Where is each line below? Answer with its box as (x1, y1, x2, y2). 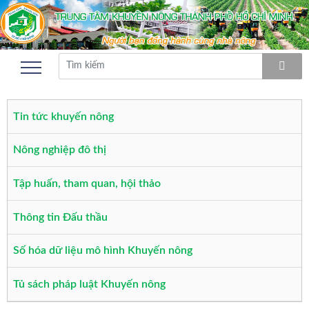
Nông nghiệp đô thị (13, 144, 106, 156)
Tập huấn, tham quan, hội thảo (13, 178, 161, 190)
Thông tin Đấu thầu (13, 211, 108, 223)
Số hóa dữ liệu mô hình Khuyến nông (13, 245, 192, 257)
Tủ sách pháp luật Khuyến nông (13, 279, 166, 290)
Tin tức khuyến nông (13, 110, 114, 122)
